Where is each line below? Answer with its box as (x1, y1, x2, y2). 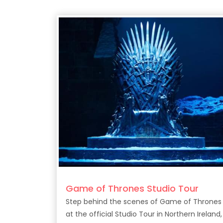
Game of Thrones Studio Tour (66, 182, 199, 195)
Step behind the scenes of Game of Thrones (66, 197, 222, 207)
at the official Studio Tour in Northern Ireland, (66, 209, 222, 219)
